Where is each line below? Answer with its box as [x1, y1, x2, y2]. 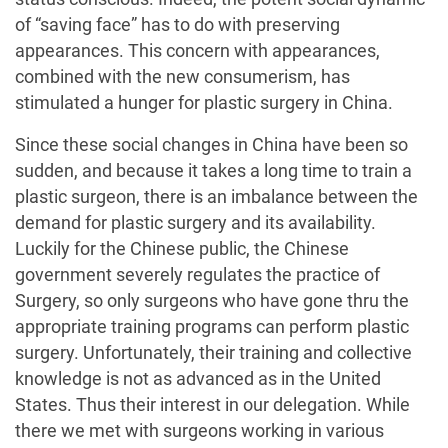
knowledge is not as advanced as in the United [15, 369, 381, 389]
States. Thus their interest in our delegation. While [15, 395, 410, 415]
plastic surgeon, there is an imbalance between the [15, 187, 418, 207]
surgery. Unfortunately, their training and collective [15, 343, 412, 363]
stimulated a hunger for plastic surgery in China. [15, 93, 393, 113]
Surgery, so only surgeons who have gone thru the [15, 291, 409, 311]
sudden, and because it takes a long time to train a [15, 161, 412, 181]
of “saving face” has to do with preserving [15, 15, 340, 35]
